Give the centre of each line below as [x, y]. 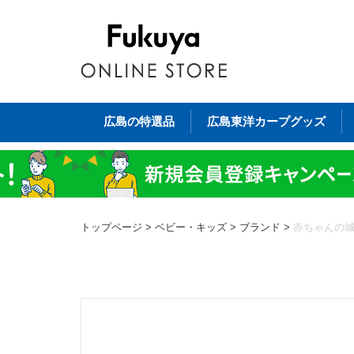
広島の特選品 [139, 121]
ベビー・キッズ [191, 227]
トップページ [111, 227]
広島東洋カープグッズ [266, 121]
